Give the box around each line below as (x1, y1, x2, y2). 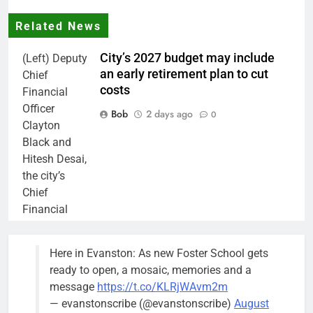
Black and (22, 136, 71, 150)
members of (22, 270, 82, 284)
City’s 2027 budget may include (100, 51, 275, 66)
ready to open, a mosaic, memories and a (50, 263, 252, 277)
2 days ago (146, 107, 193, 122)
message (50, 280, 97, 294)
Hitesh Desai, (22, 152, 87, 166)
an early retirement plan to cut (100, 67, 268, 82)
